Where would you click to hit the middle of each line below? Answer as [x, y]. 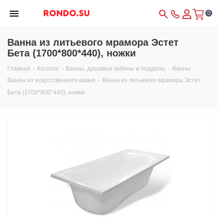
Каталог [48, 69]
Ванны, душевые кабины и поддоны [116, 69]
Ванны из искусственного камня [51, 80]
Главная [19, 69]
